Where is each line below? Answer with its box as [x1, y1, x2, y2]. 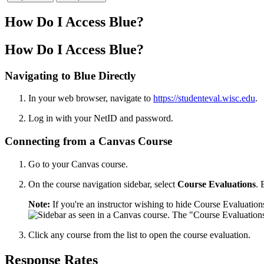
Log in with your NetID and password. [28, 113, 173, 124]
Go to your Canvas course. [28, 159, 128, 169]
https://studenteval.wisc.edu [153, 93, 255, 104]
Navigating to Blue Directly [5, 69, 136, 82]
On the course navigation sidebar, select [28, 179, 177, 189]
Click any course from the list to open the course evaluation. [28, 229, 253, 240]
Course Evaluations [177, 179, 256, 189]
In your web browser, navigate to [28, 93, 153, 104]
